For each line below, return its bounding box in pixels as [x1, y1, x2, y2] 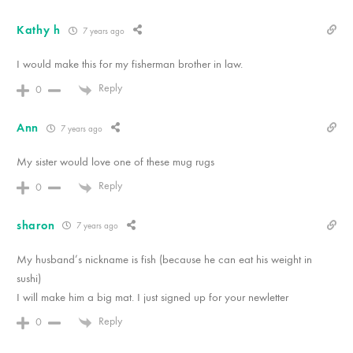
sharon [17, 217, 55, 232]
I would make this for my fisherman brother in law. [17, 57, 243, 72]
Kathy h [17, 23, 61, 38]
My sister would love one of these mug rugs [17, 154, 214, 169]
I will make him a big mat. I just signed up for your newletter [17, 289, 288, 304]
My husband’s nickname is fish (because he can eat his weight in [17, 251, 312, 266]
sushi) [17, 270, 41, 285]
